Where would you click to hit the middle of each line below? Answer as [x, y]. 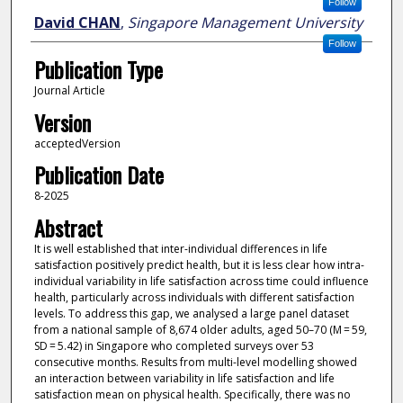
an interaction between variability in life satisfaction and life [184, 378]
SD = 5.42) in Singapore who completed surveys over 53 [174, 345]
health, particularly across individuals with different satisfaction [194, 297]
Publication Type [98, 70]
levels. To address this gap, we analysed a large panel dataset [191, 313]
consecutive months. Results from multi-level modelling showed [195, 362]
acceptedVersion [77, 143]
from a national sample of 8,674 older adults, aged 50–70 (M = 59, [200, 329]
